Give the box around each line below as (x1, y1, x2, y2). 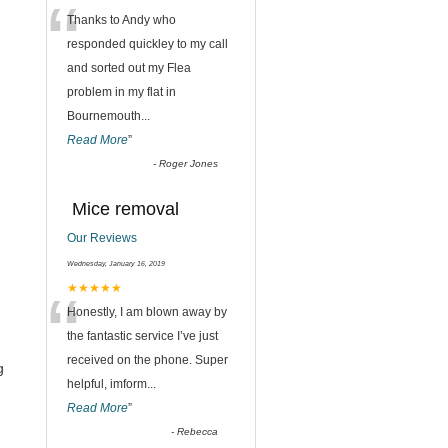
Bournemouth (67, 109, 141, 123)
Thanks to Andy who (67, 13, 176, 27)
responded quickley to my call (67, 37, 228, 51)
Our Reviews (67, 231, 137, 245)
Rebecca (177, 426, 219, 437)
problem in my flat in (67, 85, 176, 99)
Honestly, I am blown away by (67, 305, 227, 319)
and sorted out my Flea (67, 61, 191, 75)
